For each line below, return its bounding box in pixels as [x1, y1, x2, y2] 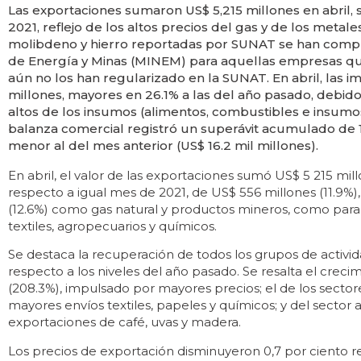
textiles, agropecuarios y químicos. [8, 218, 217, 234]
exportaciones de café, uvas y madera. [8, 314, 241, 330]
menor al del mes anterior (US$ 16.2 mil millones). [8, 138, 318, 153]
